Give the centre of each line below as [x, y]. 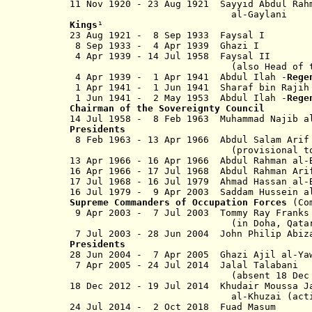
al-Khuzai [259, 296]
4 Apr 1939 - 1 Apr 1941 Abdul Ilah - [178, 77]
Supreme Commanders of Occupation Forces [178, 202]
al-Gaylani [181, 14]
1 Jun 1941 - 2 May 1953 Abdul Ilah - [178, 98]
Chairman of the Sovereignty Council [167, 108]
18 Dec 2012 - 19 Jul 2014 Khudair [167, 286]
